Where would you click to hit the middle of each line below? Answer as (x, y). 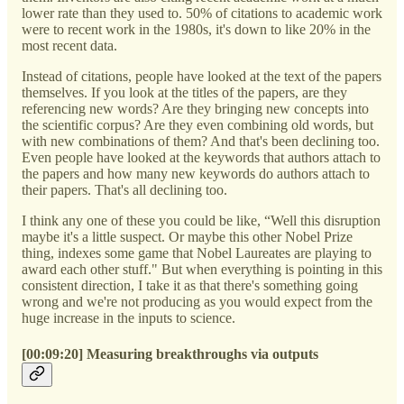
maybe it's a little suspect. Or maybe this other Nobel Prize (187, 237)
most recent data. (69, 46)
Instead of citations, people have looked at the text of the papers (202, 77)
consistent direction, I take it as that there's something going (190, 286)
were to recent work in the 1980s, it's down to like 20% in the (196, 30)
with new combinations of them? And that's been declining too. (201, 142)
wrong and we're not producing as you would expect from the (197, 302)
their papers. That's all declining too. (124, 190)
